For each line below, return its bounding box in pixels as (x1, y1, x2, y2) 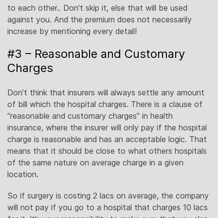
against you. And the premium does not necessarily (7, 15, 192, 24)
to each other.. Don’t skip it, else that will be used (7, 3, 187, 13)
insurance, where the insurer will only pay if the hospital (7, 123, 207, 132)
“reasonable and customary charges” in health (7, 111, 173, 121)
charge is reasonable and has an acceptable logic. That (7, 134, 207, 144)
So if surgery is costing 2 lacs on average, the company (7, 191, 209, 200)
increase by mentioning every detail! (7, 26, 137, 36)
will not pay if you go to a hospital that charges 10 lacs (7, 202, 208, 212)
